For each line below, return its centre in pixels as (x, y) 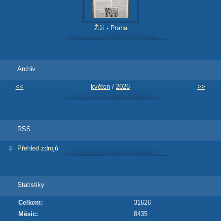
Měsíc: (28, 214)
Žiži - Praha (110, 28)
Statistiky (31, 184)
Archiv (26, 69)
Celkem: (31, 202)
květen (100, 86)
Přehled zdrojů (38, 148)
